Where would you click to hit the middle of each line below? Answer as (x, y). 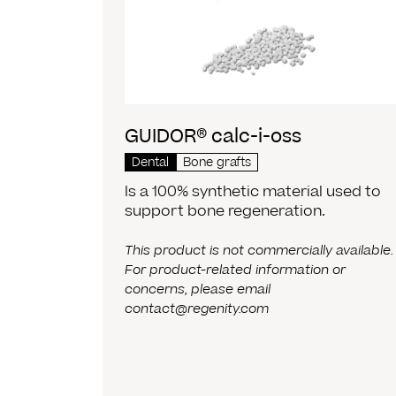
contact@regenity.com (197, 308)
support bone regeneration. (225, 211)
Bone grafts (217, 162)
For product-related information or (236, 270)
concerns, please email (198, 289)
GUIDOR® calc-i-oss (213, 136)
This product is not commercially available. (259, 250)
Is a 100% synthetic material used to (253, 191)
